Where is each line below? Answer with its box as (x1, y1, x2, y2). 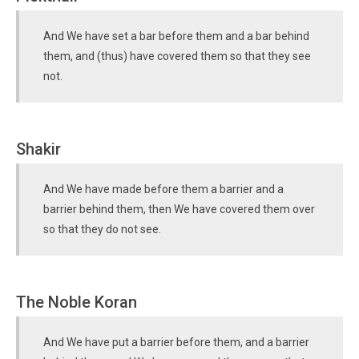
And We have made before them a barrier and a (43, 183, 284, 196)
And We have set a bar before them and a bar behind (43, 30, 309, 42)
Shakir (16, 139, 61, 159)
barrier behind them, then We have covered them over (43, 203, 315, 216)
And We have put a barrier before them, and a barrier (43, 336, 309, 349)
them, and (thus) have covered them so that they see (43, 50, 311, 63)
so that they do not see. (43, 223, 161, 236)
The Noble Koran (16, 292, 137, 312)
